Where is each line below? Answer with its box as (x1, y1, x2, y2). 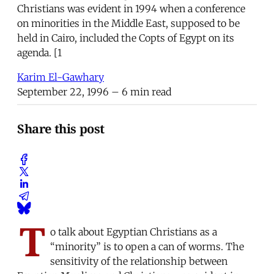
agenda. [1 (17, 46, 62, 59)
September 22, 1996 (17, 85, 109, 98)
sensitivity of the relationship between (50, 254, 228, 267)
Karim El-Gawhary (17, 70, 104, 83)
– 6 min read (109, 85, 171, 98)
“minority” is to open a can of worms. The (50, 240, 244, 253)
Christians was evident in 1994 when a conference (17, 2, 245, 15)
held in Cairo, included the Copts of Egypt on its (17, 31, 234, 44)
